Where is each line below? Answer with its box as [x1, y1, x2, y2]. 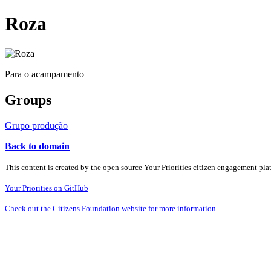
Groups [5, 91, 51, 108]
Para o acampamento [5, 68, 84, 79]
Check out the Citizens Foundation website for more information [5, 203, 216, 213]
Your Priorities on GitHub [5, 183, 88, 192]
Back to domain [5, 140, 70, 151]
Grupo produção [5, 120, 68, 131]
